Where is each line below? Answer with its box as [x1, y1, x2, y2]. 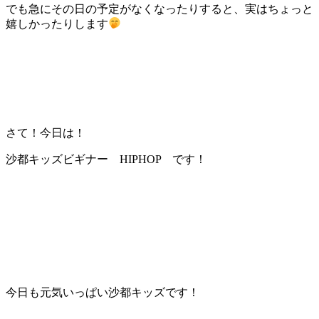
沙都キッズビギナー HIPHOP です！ [6, 152, 206, 165]
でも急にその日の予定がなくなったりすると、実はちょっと [6, 2, 313, 15]
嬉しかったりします [6, 17, 108, 30]
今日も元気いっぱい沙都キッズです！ [6, 286, 199, 298]
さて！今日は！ [6, 126, 85, 139]
